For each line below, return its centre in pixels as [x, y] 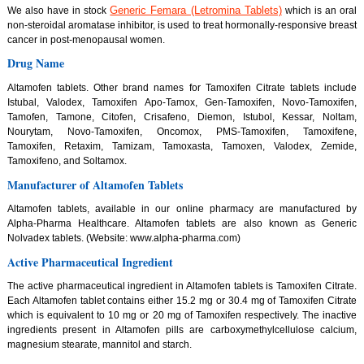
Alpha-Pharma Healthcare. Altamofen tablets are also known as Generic [182, 224]
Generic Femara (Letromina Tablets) [196, 10]
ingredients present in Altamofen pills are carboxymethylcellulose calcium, [182, 330]
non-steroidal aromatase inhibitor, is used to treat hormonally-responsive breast [182, 25]
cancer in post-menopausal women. [86, 39]
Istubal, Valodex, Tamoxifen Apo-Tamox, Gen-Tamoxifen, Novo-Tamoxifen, [182, 103]
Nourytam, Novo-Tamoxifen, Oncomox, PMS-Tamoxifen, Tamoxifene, [182, 132]
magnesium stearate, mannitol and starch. [99, 345]
